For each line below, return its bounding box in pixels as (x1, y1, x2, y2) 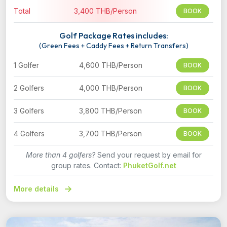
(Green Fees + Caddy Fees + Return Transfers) (39, 41, 188, 51)
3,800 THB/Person (79, 106, 142, 116)
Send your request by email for (95, 150, 202, 160)
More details (14, 184, 61, 194)
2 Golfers (14, 84, 44, 93)
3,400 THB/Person (73, 7, 137, 16)
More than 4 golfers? (25, 150, 95, 160)
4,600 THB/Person (79, 61, 142, 70)
